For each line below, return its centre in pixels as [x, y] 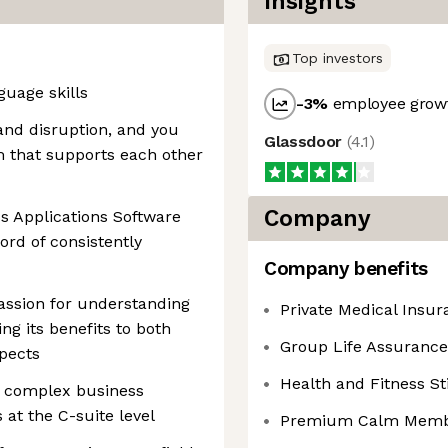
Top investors [337, 58]
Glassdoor [305, 141]
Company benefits [346, 268]
